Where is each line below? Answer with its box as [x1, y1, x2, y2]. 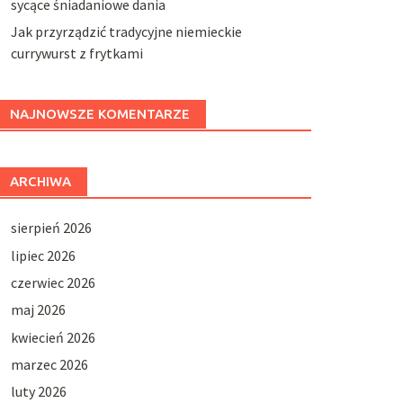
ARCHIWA [9, 174, 71, 190]
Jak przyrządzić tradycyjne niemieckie [10, 22, 242, 41]
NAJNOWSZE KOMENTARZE [9, 106, 190, 122]
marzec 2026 [10, 355, 88, 374]
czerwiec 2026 [10, 273, 95, 291]
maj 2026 [10, 300, 66, 319]
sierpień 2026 [10, 219, 92, 237]
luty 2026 [10, 382, 67, 401]
